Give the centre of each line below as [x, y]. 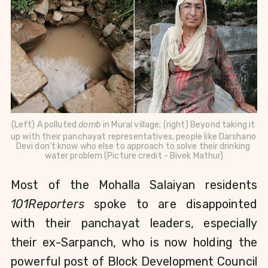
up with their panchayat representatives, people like [115, 137]
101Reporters [53, 204]
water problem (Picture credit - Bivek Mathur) [134, 156]
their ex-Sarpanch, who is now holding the [134, 243]
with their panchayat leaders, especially [134, 223]
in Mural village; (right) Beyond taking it [179, 125]
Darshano [237, 137]
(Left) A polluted [45, 125]
